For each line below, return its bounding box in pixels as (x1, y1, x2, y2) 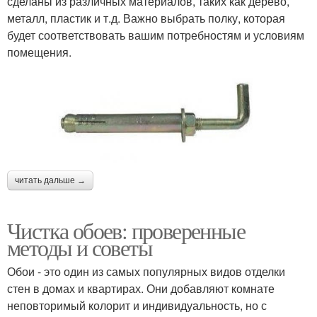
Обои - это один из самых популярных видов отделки (7, 263, 285, 279)
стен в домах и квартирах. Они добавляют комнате (7, 279, 275, 296)
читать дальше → (15, 175, 86, 185)
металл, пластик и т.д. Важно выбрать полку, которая (7, 10, 285, 27)
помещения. (7, 44, 71, 61)
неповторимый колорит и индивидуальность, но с (7, 296, 267, 313)
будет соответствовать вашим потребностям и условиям (7, 27, 304, 44)
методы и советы (7, 231, 152, 263)
